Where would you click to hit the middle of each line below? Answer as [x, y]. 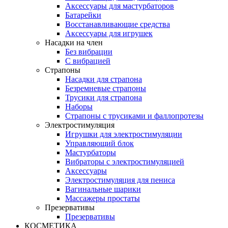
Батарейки [83, 15]
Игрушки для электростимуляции [124, 134]
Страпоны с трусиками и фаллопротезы [134, 116]
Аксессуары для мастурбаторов [120, 6]
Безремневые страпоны [106, 88]
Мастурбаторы [91, 152]
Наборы [79, 106]
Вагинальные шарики [103, 189]
